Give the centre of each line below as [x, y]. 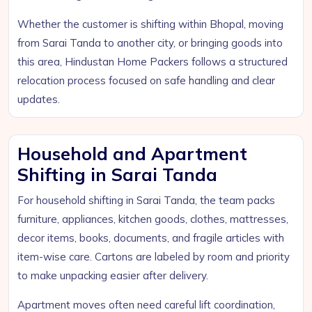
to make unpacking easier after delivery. [113, 275]
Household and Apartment [132, 154]
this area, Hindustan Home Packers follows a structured [153, 62]
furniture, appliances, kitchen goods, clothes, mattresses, [153, 219]
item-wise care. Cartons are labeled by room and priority [154, 257]
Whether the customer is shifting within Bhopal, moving [150, 24]
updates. [39, 99]
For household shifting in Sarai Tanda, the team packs [146, 200]
